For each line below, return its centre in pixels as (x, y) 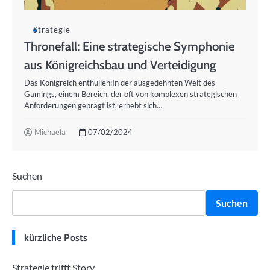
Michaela (50, 132)
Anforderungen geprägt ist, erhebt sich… (93, 105)
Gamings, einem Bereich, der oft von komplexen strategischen (130, 94)
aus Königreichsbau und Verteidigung (120, 65)
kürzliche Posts (56, 237)
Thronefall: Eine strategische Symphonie (129, 46)
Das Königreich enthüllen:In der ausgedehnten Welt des (120, 83)
